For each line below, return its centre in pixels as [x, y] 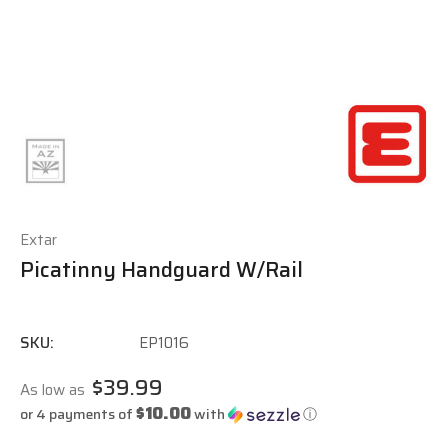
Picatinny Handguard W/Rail [161, 270]
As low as [54, 390]
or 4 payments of [78, 414]
